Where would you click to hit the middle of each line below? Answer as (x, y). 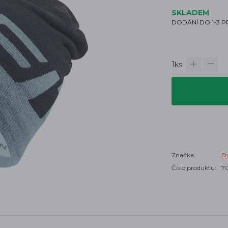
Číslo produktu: (194, 168)
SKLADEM (191, 13)
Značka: (184, 155)
